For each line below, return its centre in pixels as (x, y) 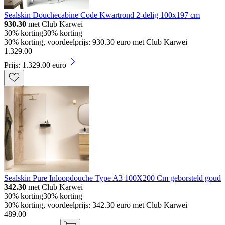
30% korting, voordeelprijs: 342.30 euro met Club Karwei (96, 205)
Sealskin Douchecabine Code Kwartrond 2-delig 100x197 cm (102, 15)
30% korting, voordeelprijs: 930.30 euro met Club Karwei (96, 42)
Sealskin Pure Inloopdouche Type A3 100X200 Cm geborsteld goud (113, 178)
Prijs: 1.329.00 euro (35, 65)
